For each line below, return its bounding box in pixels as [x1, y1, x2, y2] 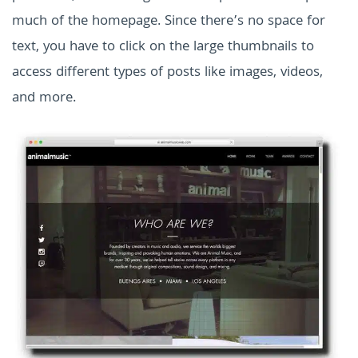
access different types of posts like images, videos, [12, 61, 323, 85]
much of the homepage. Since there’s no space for [12, 10, 325, 34]
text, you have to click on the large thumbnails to [12, 35, 314, 59]
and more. [12, 86, 76, 110]
